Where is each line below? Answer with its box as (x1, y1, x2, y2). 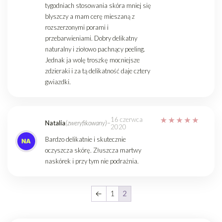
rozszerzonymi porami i (45, 23, 109, 31)
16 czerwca (111, 115, 143, 123)
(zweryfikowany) (65, 119, 107, 127)
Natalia (45, 119, 65, 127)
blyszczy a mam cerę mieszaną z (45, 12, 135, 20)
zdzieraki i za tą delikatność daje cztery (45, 66, 150, 75)
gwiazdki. (45, 77, 71, 86)
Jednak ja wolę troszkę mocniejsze (45, 55, 140, 64)
